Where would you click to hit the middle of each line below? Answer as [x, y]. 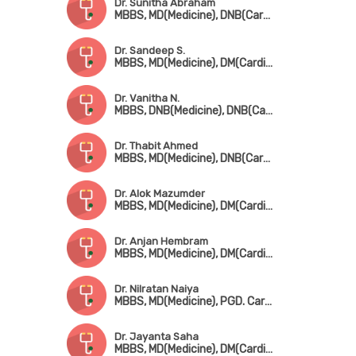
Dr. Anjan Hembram [161, 241]
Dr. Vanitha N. [147, 98]
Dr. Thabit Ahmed [156, 146]
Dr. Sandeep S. [149, 50]
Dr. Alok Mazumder [159, 193]
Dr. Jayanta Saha [156, 337]
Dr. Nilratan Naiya [156, 289]
